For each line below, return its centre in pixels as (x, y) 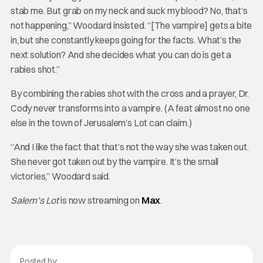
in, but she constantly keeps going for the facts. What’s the (126, 40)
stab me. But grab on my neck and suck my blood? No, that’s (129, 10)
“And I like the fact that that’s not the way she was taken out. (129, 146)
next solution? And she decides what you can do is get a (121, 54)
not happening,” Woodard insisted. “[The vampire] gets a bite (131, 25)
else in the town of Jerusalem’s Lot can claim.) (101, 122)
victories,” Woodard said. (60, 176)
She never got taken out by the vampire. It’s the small (114, 161)
